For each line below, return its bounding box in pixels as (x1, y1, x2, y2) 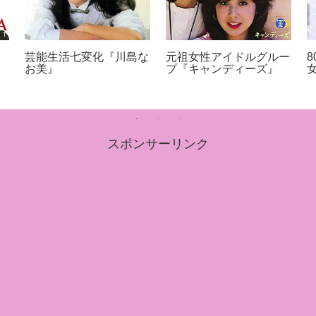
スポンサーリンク (107, 137, 209, 152)
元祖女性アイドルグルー (166, 50, 291, 63)
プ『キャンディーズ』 (166, 62, 279, 75)
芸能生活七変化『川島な (25, 50, 150, 63)
